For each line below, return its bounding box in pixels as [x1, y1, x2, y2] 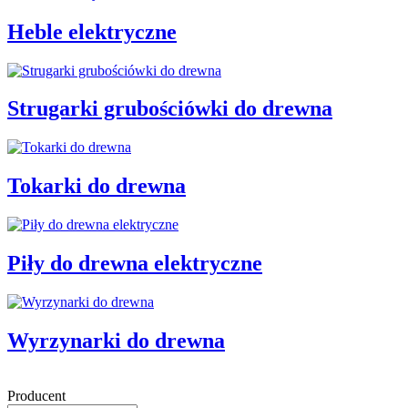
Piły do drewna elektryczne [7, 251, 262, 276]
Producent [7, 387, 66, 403]
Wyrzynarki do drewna [7, 328, 225, 352]
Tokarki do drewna [7, 174, 186, 199]
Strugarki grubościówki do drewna [7, 97, 332, 121]
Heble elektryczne [7, 19, 177, 44]
